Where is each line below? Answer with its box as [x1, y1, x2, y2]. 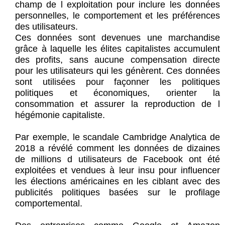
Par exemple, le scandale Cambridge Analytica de [15, 132, 220, 143]
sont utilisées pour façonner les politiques [15, 77, 220, 87]
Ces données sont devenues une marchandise [15, 33, 220, 43]
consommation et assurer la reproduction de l [15, 99, 220, 109]
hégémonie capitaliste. [15, 110, 105, 121]
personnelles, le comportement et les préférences [15, 11, 220, 21]
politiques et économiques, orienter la [15, 88, 220, 98]
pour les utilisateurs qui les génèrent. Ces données [15, 66, 220, 76]
